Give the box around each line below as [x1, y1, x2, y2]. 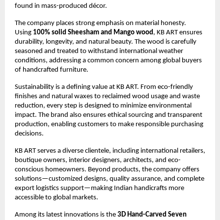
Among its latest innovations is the [15, 211, 117, 219]
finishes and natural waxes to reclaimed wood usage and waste [15, 92, 200, 100]
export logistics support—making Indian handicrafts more [15, 184, 184, 192]
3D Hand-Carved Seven [117, 211, 187, 219]
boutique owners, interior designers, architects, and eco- [15, 156, 181, 164]
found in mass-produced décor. [15, 2, 107, 10]
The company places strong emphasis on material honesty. [15, 19, 186, 27]
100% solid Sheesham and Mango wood [33, 28, 153, 36]
